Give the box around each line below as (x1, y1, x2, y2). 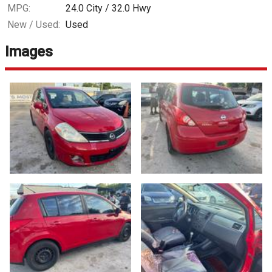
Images (5, 43, 53, 61)
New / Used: (7, 19, 60, 31)
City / (84, 2, 112, 15)
